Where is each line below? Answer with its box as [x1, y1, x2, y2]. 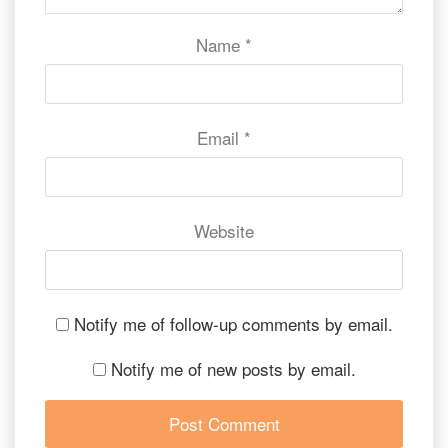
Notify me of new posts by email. [110, 356, 356, 382]
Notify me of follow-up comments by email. [73, 311, 393, 337]
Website [194, 218, 254, 244]
